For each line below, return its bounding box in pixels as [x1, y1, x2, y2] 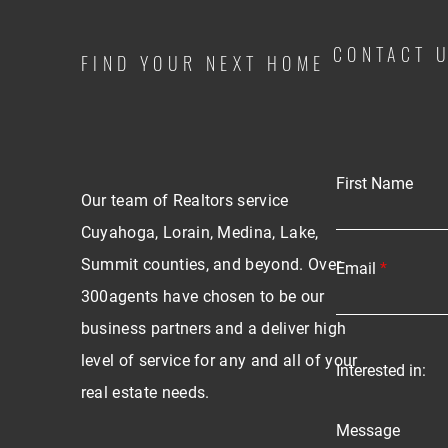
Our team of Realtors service [80, 191, 289, 210]
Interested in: [335, 361, 426, 380]
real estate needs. [80, 383, 210, 402]
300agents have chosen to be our [80, 287, 325, 306]
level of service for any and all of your [80, 351, 358, 370]
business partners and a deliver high [80, 319, 347, 338]
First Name [335, 174, 413, 193]
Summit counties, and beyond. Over [80, 255, 342, 274]
